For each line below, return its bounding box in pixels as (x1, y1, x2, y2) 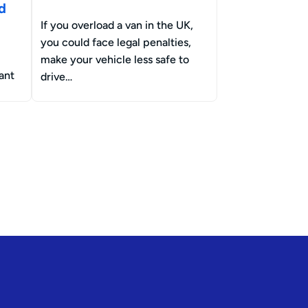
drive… (41, 69, 72, 83)
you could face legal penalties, (41, 35, 191, 49)
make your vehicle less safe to (41, 52, 189, 66)
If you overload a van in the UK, (41, 18, 193, 32)
